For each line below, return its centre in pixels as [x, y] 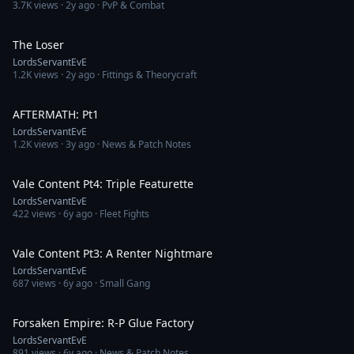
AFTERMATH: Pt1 [56, 114]
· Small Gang [121, 283]
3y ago [80, 144]
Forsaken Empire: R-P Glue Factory [103, 323]
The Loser [38, 45]
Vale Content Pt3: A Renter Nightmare [113, 253]
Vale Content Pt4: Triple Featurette [103, 184]
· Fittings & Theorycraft [146, 75]
